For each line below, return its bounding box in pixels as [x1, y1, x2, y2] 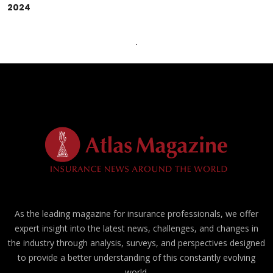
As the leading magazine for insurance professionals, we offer [15, 208, 258, 220]
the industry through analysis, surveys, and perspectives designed [8, 237, 265, 249]
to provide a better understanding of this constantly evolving [18, 252, 255, 264]
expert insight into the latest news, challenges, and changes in [15, 222, 258, 235]
